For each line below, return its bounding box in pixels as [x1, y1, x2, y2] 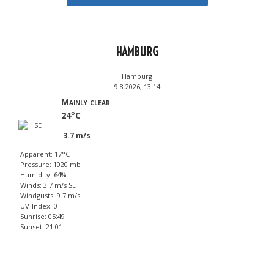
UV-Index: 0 [20, 201, 57, 211]
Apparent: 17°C [20, 149, 70, 159]
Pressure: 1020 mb [20, 160, 81, 169]
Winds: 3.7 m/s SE [20, 180, 76, 190]
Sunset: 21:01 [20, 222, 62, 232]
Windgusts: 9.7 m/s [20, 191, 80, 201]
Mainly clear [61, 96, 110, 108]
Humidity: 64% [20, 170, 67, 180]
